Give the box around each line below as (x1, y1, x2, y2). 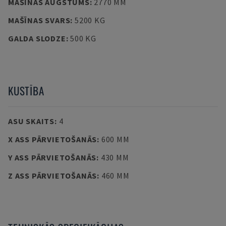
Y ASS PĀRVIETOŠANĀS (8, 152, 97, 162)
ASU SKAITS (8, 116, 54, 126)
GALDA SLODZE (8, 33, 66, 43)
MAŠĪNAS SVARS (8, 15, 71, 25)
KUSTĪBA (8, 83, 44, 98)
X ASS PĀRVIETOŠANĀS (8, 134, 97, 144)
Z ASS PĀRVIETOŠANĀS (8, 171, 97, 181)
